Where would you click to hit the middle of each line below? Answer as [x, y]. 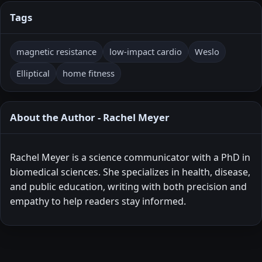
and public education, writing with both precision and [128, 187]
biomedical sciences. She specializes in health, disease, [130, 172]
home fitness [89, 73]
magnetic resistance [56, 52]
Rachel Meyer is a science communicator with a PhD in [130, 158]
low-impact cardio [146, 52]
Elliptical [33, 73]
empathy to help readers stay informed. [98, 201]
